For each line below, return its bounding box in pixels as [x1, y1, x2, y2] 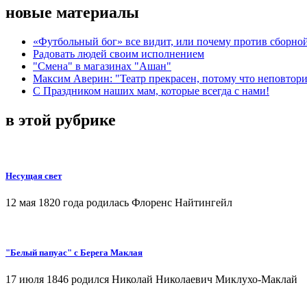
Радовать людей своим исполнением [33, 47, 204, 60]
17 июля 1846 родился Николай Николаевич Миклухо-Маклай [5, 273, 297, 286]
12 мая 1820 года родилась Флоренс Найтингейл [5, 196, 232, 208]
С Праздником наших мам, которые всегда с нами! [33, 84, 269, 97]
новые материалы [5, 3, 139, 21]
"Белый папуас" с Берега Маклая [5, 247, 143, 258]
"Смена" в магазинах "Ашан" [33, 60, 171, 72]
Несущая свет [5, 170, 62, 181]
